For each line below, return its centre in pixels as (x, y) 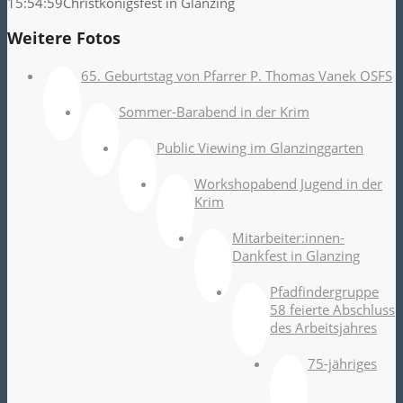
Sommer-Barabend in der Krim (214, 112)
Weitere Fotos (64, 38)
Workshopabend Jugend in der (288, 184)
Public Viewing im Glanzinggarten (260, 148)
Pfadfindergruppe (324, 292)
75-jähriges (342, 364)
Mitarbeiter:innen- (288, 238)
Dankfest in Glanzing (296, 256)
